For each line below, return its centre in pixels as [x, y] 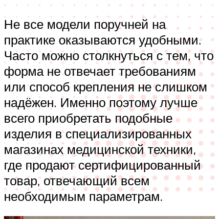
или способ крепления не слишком [106, 86]
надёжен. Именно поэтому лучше [101, 102]
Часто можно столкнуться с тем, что [109, 55]
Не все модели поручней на [85, 24]
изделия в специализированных [98, 133]
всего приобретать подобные [88, 118]
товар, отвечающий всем [77, 180]
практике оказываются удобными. [103, 39]
